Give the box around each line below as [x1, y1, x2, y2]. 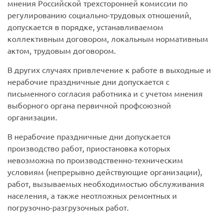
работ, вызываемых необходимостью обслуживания [7, 179, 204, 189]
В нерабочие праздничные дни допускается [7, 131, 171, 142]
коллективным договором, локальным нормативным [7, 34, 208, 44]
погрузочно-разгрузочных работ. [7, 202, 129, 213]
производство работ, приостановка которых [7, 143, 170, 153]
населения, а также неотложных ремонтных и [7, 190, 177, 201]
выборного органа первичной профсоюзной [7, 100, 171, 110]
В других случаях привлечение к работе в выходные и [7, 65, 211, 75]
